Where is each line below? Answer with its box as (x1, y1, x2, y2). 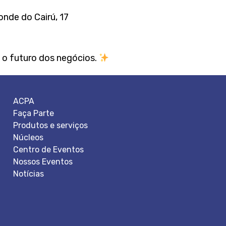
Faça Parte (13, 108, 54, 118)
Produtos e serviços (13, 121, 88, 130)
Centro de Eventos (13, 145, 84, 154)
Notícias (13, 169, 44, 179)
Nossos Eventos (13, 157, 73, 166)
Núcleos (13, 133, 44, 142)
